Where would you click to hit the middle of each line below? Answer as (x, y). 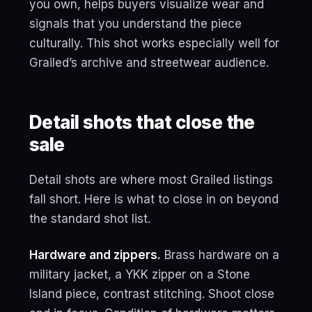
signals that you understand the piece (135, 24)
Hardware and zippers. (95, 255)
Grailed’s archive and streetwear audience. (149, 63)
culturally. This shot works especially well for (154, 43)
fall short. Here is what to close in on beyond (154, 199)
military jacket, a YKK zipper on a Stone (140, 274)
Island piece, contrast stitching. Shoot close (152, 294)
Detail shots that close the (142, 122)
